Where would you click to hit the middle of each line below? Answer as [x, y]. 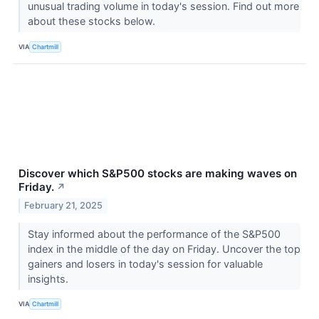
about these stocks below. [93, 21]
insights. [49, 278]
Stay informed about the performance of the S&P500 [154, 234]
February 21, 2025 [64, 205]
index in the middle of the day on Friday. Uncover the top [164, 249]
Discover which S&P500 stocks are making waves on [158, 174]
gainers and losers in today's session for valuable [145, 263]
